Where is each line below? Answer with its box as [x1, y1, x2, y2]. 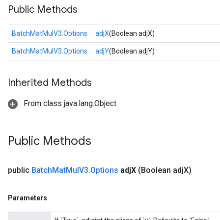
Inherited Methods [8, 77, 92, 89]
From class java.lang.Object [22, 99, 116, 108]
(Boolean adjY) [109, 47, 155, 55]
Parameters [8, 194, 47, 202]
